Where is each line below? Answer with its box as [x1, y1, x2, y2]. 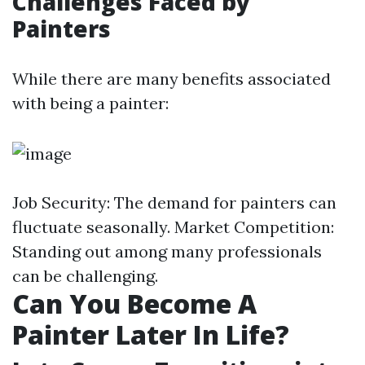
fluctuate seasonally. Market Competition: [12, 217, 334, 237]
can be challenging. [12, 266, 158, 286]
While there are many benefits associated [12, 68, 331, 89]
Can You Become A [12, 286, 257, 321]
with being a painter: [12, 93, 169, 113]
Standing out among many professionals [12, 241, 322, 262]
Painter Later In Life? [12, 317, 289, 352]
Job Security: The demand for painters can [12, 192, 336, 213]
